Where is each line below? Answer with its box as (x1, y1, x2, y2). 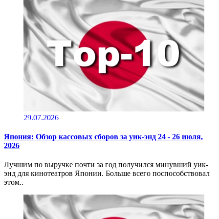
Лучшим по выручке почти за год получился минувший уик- (4, 160, 208, 169)
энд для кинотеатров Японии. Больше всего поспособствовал (4, 169, 210, 178)
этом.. (4, 178, 23, 187)
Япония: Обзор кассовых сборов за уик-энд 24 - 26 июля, (4, 132, 203, 141)
